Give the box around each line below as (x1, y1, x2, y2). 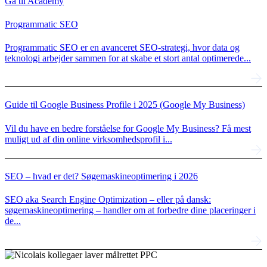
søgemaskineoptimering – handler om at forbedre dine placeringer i (5, 205, 256, 216)
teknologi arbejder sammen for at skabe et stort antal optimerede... (5, 53, 251, 64)
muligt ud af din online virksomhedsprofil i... (5, 133, 172, 144)
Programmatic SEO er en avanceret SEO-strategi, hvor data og (5, 42, 240, 53)
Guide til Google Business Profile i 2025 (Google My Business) (5, 100, 245, 110)
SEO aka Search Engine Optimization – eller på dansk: (5, 194, 211, 205)
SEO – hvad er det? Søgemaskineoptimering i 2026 (5, 170, 198, 181)
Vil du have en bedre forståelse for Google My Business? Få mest (5, 123, 251, 133)
